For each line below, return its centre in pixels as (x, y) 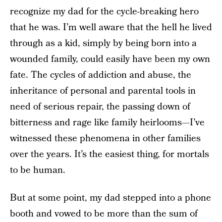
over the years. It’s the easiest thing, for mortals (110, 154)
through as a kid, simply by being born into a (103, 43)
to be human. (38, 170)
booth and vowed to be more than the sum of (104, 214)
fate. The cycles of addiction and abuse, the (101, 75)
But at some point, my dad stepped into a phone (111, 198)
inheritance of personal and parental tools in (103, 91)
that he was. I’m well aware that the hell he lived (111, 28)
